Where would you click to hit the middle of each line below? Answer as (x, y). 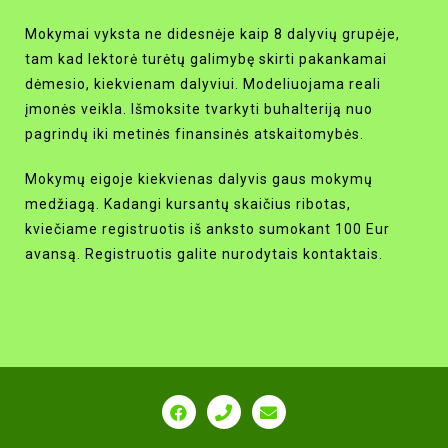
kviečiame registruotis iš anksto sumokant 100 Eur (207, 229)
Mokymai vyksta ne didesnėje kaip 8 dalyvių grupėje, (212, 34)
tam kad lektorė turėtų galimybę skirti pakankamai (206, 59)
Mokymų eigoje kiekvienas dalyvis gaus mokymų (199, 179)
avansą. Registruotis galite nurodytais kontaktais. (204, 254)
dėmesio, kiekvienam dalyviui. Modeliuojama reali (203, 84)
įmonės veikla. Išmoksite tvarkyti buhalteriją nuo (199, 109)
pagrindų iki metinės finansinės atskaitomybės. (194, 134)
